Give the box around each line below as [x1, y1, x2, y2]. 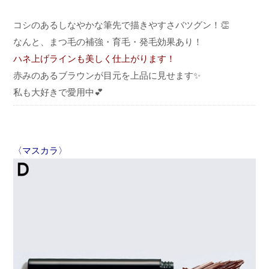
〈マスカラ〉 [13, 145, 67, 156]
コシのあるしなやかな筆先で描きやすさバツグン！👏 [13, 20, 229, 31]
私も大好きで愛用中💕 [13, 87, 103, 98]
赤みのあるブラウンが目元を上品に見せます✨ [13, 70, 201, 81]
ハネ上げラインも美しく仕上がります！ [13, 53, 175, 64]
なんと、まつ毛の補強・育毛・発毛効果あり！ [13, 37, 202, 47]
